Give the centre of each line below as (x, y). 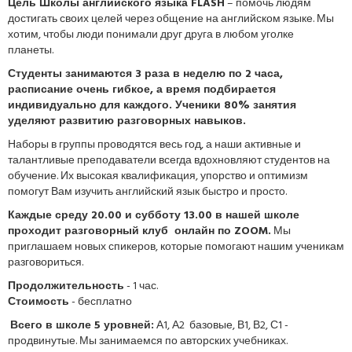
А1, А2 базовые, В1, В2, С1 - (221, 326)
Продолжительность (66, 286)
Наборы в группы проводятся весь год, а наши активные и (154, 145)
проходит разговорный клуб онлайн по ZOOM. (139, 231)
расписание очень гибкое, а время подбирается (142, 90)
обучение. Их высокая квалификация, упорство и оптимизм (158, 176)
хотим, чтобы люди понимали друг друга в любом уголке (151, 35)
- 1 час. (141, 286)
